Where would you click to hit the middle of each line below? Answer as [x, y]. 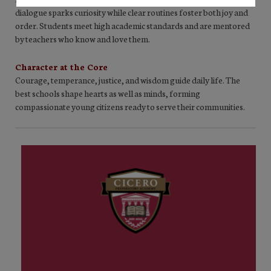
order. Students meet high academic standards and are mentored [132, 25]
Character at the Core [61, 66]
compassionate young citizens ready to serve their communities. [130, 106]
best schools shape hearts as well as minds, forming [108, 93]
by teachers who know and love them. [83, 38]
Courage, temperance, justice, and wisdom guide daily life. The [128, 80]
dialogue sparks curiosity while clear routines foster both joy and [132, 12]
